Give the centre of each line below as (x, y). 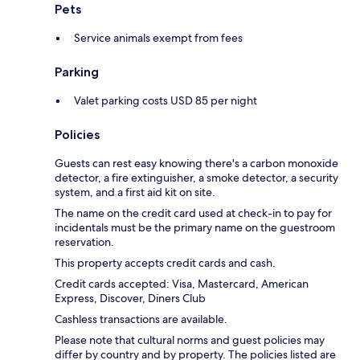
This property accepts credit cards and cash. (165, 262)
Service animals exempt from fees (158, 37)
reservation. (84, 241)
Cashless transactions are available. (141, 319)
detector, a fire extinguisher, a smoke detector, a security (196, 177)
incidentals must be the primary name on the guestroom (195, 227)
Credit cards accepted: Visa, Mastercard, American (182, 283)
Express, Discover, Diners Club (130, 298)
